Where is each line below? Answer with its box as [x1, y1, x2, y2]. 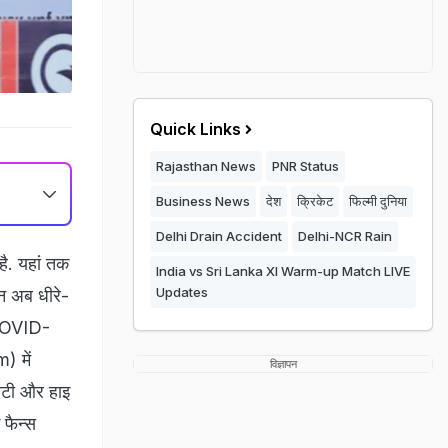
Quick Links [150, 119, 241, 139]
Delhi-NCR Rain [298, 228, 392, 244]
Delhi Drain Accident [156, 228, 282, 244]
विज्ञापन [269, 357, 297, 371]
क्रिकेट [297, 193, 333, 209]
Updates [156, 284, 208, 300]
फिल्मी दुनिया [349, 193, 407, 209]
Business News [156, 193, 250, 209]
